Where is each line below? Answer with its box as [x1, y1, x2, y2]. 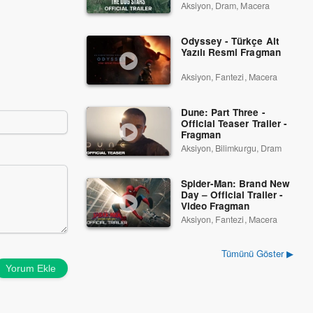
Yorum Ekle [6, 262, 57, 274]
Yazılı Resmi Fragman [181, 45, 281, 59]
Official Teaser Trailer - [181, 117, 287, 130]
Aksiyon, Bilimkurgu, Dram [181, 142, 282, 154]
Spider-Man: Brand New [181, 177, 290, 190]
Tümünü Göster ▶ [221, 247, 293, 260]
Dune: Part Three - [181, 105, 265, 119]
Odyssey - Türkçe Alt [181, 34, 279, 48]
